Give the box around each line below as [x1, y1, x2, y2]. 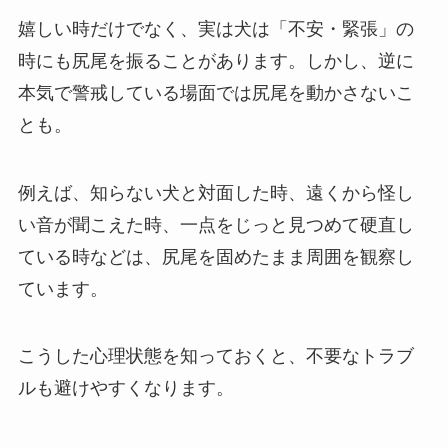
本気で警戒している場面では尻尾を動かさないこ [17, 82, 414, 103]
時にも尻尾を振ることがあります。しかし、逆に [17, 50, 414, 71]
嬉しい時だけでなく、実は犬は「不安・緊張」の [17, 18, 414, 39]
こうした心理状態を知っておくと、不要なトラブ [17, 346, 414, 367]
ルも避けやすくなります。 [17, 378, 234, 399]
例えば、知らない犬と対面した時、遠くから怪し [17, 182, 414, 203]
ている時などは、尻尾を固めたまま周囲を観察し [17, 246, 414, 267]
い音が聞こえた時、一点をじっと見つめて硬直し [17, 214, 414, 235]
